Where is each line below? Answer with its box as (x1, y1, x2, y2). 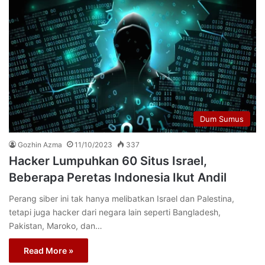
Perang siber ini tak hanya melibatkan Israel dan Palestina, (9, 193, 234, 204)
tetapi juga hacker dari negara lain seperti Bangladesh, (9, 207, 221, 218)
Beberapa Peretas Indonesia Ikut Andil (9, 170, 227, 185)
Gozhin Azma (18, 140, 62, 150)
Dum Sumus (200, 114, 244, 124)
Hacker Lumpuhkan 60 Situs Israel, (9, 154, 207, 169)
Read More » (24, 245, 73, 256)
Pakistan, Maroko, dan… (9, 221, 102, 231)
